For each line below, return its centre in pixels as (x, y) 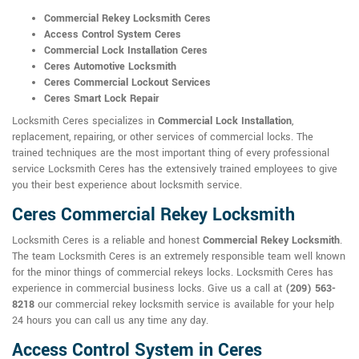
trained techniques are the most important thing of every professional (171, 153)
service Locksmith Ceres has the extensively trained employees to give (175, 169)
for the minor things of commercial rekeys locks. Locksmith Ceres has (173, 273)
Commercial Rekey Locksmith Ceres (127, 19)
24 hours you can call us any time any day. (110, 321)
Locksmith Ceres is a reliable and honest (107, 241)
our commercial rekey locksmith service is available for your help (184, 305)
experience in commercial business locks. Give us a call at (149, 289)
